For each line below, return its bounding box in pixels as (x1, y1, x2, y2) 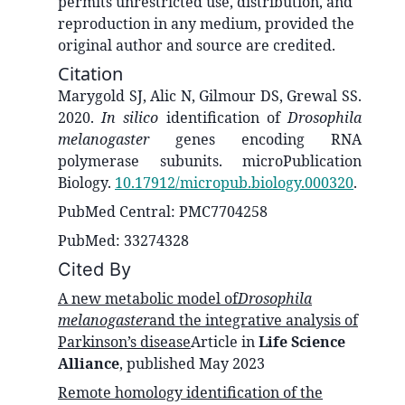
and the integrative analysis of (149, 309, 358, 330)
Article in (191, 331, 259, 352)
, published (119, 353, 199, 373)
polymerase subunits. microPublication (58, 150, 362, 171)
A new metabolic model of (58, 287, 238, 308)
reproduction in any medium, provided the (58, 13, 354, 33)
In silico (101, 107, 159, 127)
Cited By (58, 258, 131, 280)
